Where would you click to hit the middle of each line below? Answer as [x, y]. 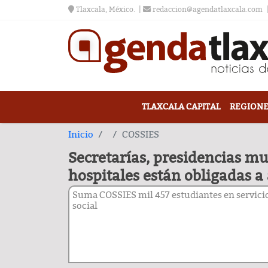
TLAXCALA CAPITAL [181, 106]
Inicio [81, 134]
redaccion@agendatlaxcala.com [207, 10]
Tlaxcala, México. [105, 10]
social [85, 205]
